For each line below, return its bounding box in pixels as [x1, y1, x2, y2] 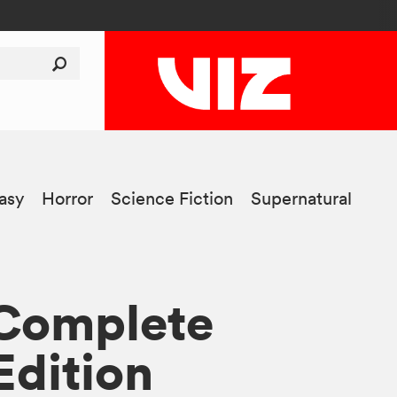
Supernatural [251, 188, 353, 210]
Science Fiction [111, 188, 234, 210]
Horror [42, 188, 94, 210]
